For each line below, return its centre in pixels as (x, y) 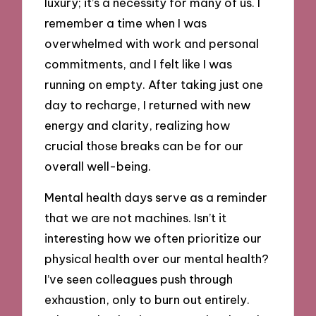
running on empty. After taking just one (154, 84)
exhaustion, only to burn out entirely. (147, 300)
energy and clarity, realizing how (138, 125)
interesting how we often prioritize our (153, 238)
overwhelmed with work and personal (152, 43)
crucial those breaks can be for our (144, 145)
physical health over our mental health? (157, 259)
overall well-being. (98, 166)
